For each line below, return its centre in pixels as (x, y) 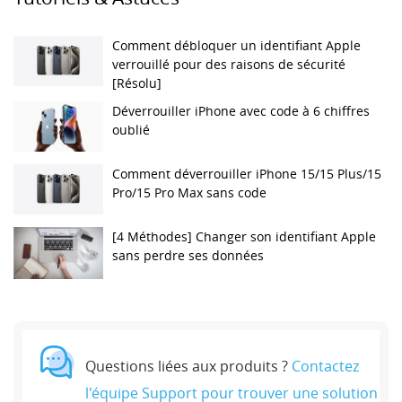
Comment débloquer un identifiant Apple (236, 45)
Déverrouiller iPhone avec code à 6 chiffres (241, 110)
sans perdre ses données (188, 255)
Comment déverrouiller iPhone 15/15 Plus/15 (247, 173)
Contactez (325, 366)
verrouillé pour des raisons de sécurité (229, 64)
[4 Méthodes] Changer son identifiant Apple (244, 236)
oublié (131, 129)
